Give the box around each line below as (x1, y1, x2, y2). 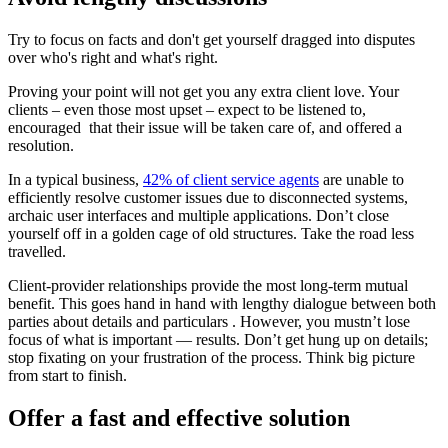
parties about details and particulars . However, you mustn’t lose (8, 313, 410, 331)
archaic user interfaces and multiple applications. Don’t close (8, 207, 389, 225)
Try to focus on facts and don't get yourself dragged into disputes (8, 31, 415, 49)
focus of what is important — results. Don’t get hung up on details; (8, 331, 428, 349)
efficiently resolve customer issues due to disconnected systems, (8, 189, 408, 207)
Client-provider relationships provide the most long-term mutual (8, 277, 408, 295)
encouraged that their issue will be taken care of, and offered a (8, 119, 402, 137)
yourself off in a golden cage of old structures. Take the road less (8, 225, 414, 243)
